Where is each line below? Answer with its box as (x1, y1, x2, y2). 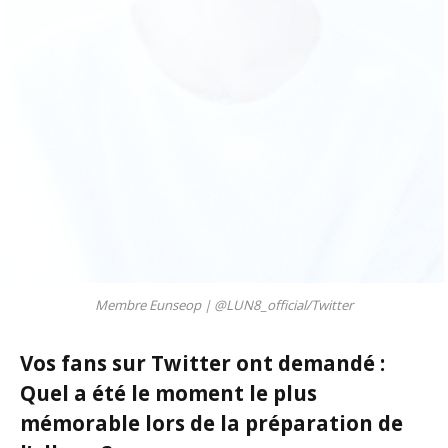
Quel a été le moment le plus (20, 378, 317, 407)
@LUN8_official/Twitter (214, 296, 353, 315)
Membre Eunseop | (95, 296, 214, 315)
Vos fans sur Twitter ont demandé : (20, 348, 385, 377)
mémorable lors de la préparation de (20, 408, 403, 437)
